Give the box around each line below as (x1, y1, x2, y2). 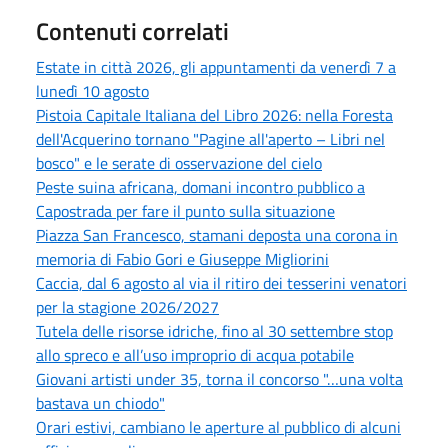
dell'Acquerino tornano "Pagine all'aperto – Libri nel (36, 126, 385, 151)
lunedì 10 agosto (36, 78, 149, 103)
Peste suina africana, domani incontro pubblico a (36, 174, 365, 199)
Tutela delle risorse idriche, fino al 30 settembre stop (36, 318, 393, 343)
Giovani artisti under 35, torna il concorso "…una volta (36, 366, 403, 391)
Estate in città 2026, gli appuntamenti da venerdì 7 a (36, 54, 396, 79)
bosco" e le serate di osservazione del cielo (36, 150, 322, 175)
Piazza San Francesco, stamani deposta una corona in (36, 222, 398, 247)
